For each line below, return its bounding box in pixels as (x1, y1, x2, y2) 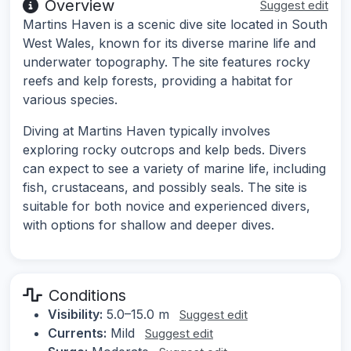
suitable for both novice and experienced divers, (23, 198, 310, 215)
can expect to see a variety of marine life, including (23, 161, 326, 177)
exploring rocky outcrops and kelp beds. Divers (23, 142, 306, 158)
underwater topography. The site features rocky (23, 54, 310, 71)
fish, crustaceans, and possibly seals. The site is (23, 179, 307, 196)
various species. (23, 92, 118, 108)
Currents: (48, 325, 107, 342)
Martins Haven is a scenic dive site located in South (23, 16, 327, 33)
